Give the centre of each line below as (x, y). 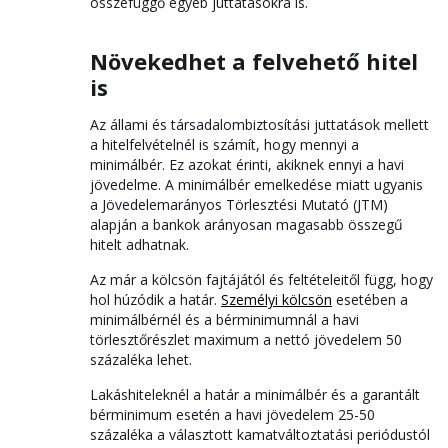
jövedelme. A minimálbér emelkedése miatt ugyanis (256, 184)
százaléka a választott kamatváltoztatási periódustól (260, 434)
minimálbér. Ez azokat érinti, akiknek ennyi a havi (247, 164)
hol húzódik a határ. (155, 299)
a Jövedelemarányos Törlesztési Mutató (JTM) (239, 204)
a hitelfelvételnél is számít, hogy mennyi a (224, 144)
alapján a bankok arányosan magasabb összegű (246, 224)
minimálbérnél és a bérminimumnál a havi (224, 319)
